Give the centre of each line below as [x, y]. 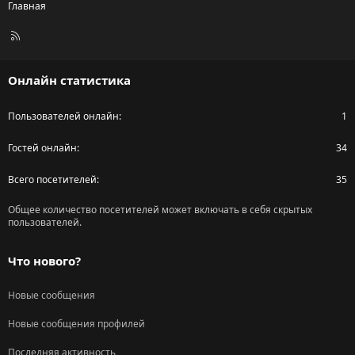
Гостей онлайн [42, 148]
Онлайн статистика [69, 80]
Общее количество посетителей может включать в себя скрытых [160, 210]
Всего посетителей [52, 180]
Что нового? [44, 261]
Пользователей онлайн [63, 116]
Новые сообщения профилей [76, 324]
